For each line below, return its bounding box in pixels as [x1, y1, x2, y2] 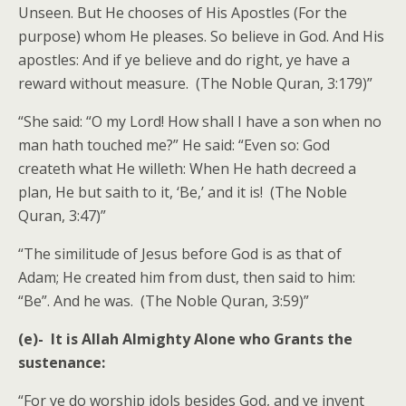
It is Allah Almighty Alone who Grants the [47, 329, 353, 349]
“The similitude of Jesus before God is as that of [18, 244, 342, 264]
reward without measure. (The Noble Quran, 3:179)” [18, 73, 372, 93]
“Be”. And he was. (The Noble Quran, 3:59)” [18, 291, 309, 311]
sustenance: [18, 353, 105, 372]
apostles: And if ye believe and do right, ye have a [18, 50, 350, 70]
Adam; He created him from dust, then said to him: [18, 267, 355, 287]
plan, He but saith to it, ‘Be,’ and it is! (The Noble [18, 182, 347, 202]
